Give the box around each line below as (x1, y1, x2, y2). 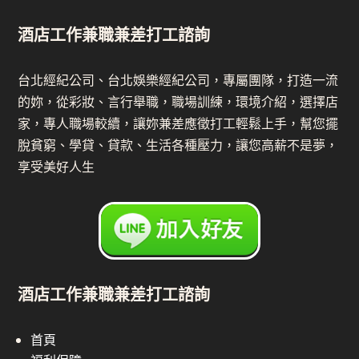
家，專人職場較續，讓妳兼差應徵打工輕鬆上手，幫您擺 (18, 115, 339, 132)
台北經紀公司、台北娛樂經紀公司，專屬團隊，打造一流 (18, 71, 339, 89)
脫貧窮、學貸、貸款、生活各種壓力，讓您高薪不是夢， (18, 136, 339, 154)
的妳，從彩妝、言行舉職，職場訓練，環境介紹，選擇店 (18, 93, 339, 111)
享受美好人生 (18, 158, 95, 175)
